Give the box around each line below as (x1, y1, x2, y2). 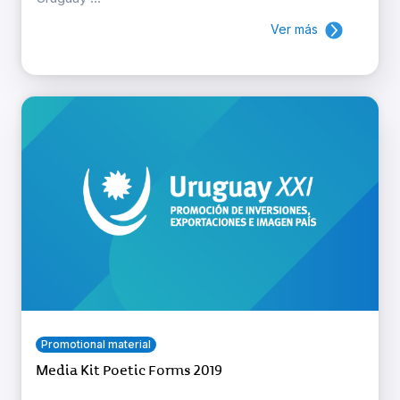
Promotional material (41, 337, 151, 352)
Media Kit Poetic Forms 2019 (36, 362, 222, 380)
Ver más (271, 21, 318, 37)
